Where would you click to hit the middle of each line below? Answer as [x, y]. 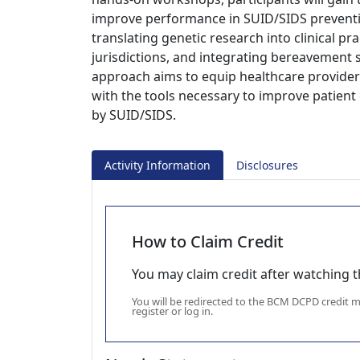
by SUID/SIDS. [134, 115]
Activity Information [157, 165]
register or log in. [172, 311]
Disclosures [267, 165]
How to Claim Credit [208, 241]
